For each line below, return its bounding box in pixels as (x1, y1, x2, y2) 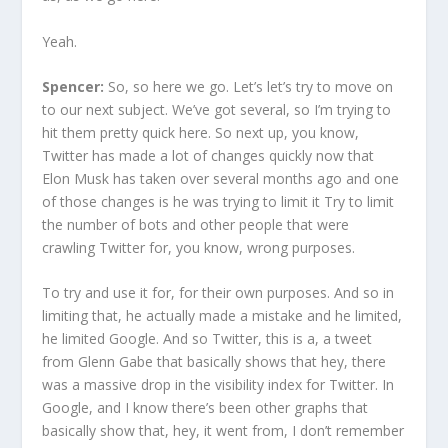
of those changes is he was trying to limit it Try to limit (42, 191, 395, 211)
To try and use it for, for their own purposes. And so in (42, 283, 395, 303)
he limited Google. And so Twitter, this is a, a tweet (42, 329, 373, 349)
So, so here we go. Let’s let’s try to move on (104, 76, 394, 96)
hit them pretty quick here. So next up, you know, (42, 122, 360, 142)
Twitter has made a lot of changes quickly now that (42, 145, 375, 165)
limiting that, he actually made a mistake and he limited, (42, 306, 403, 326)
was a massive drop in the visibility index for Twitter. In (42, 375, 395, 395)
